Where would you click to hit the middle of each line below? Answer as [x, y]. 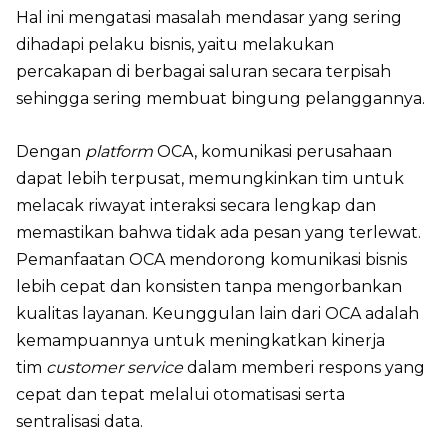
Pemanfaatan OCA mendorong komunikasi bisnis [211, 259]
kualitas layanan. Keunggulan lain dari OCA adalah [217, 313]
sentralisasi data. [79, 421]
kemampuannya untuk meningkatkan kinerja [200, 340]
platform [119, 151]
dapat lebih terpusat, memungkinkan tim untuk [210, 178]
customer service [114, 367]
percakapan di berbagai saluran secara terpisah [203, 71]
